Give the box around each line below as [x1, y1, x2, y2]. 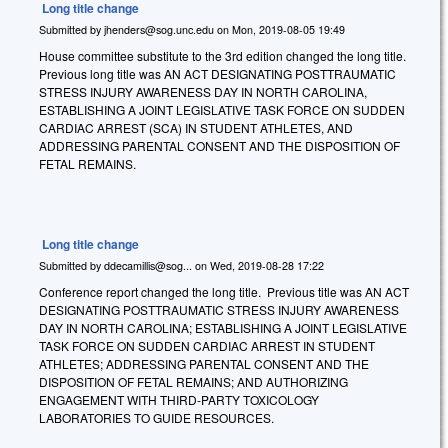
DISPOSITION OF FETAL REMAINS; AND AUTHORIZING [39, 372, 348, 390]
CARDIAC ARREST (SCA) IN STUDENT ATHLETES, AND [39, 118, 353, 136]
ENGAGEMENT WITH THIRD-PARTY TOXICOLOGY [39, 390, 319, 408]
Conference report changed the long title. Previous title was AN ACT [39, 282, 409, 300]
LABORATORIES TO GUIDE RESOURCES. [39, 408, 274, 426]
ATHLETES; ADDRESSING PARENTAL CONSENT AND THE [39, 354, 369, 372]
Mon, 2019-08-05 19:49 [232, 22, 345, 38]
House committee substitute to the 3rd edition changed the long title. [39, 46, 406, 64]
